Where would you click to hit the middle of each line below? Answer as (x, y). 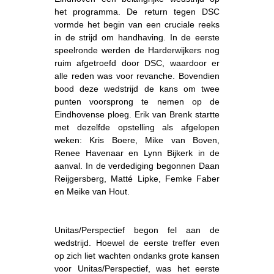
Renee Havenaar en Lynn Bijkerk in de (137, 153)
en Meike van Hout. (92, 191)
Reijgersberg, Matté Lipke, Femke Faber (137, 178)
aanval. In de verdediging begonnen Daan (137, 165)
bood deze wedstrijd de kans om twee (137, 88)
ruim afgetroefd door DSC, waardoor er (137, 63)
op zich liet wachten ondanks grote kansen (137, 255)
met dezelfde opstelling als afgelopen (137, 127)
